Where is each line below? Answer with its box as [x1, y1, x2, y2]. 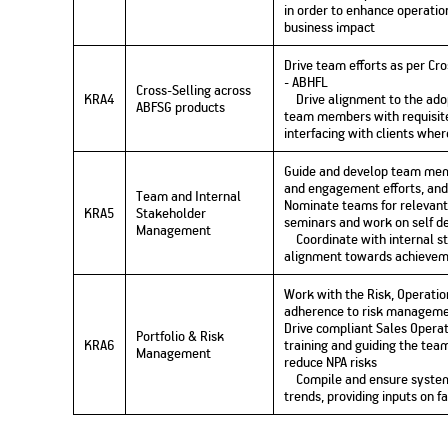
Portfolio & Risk [136, 326, 225, 346]
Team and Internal [136, 186, 242, 206]
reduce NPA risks [284, 352, 378, 372]
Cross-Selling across [136, 80, 252, 100]
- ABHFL [284, 72, 329, 92]
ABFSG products [136, 97, 226, 117]
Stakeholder [136, 203, 207, 223]
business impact [284, 17, 376, 37]
